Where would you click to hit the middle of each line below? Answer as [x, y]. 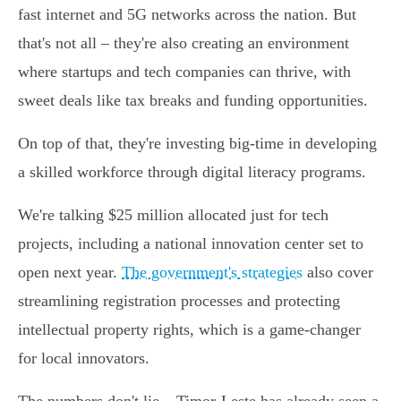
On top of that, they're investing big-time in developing [197, 144]
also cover [338, 273]
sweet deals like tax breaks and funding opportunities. [193, 101]
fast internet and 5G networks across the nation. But [187, 15]
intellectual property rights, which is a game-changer [189, 330]
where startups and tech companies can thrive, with [184, 72]
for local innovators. [84, 358]
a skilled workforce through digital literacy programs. [192, 172]
